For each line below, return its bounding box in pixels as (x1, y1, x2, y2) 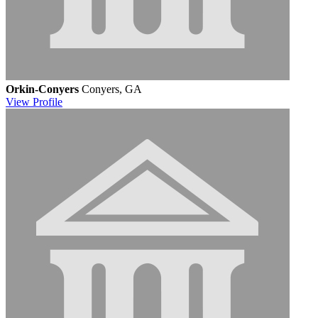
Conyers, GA (82, 82, 142, 95)
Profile (33, 95, 62, 108)
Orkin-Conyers (6, 82, 79, 95)
